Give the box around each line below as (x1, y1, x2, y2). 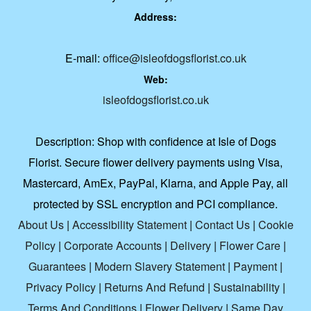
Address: (134, 10, 177, 24)
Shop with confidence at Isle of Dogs (96, 133, 276, 150)
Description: (35, 133, 97, 150)
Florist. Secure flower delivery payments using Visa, (28, 154, 283, 171)
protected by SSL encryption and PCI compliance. (33, 196, 278, 212)
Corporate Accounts (64, 237, 162, 254)
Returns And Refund (104, 279, 205, 296)
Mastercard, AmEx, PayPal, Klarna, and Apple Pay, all (23, 175, 288, 192)
